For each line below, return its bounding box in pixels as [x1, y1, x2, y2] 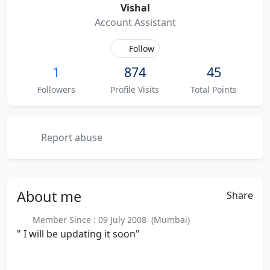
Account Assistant [94, 16, 176, 29]
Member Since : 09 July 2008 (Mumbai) [27, 214, 190, 225]
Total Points [190, 84, 237, 95]
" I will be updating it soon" [17, 227, 140, 240]
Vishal [120, 1, 150, 14]
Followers [37, 84, 75, 95]
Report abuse [39, 131, 102, 144]
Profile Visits [110, 84, 160, 95]
